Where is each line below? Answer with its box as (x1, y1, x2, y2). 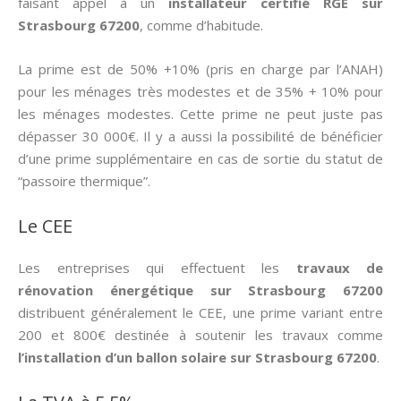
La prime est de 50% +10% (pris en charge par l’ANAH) (18, 60, 383, 78)
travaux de (295, 259, 383, 277)
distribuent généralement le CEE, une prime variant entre (18, 303, 383, 321)
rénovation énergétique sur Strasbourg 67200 (18, 281, 383, 299)
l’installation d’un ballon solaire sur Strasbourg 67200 (18, 348, 377, 366)
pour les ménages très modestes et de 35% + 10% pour (18, 82, 383, 100)
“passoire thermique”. (18, 172, 150, 190)
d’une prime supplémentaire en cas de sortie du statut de (18, 149, 383, 167)
